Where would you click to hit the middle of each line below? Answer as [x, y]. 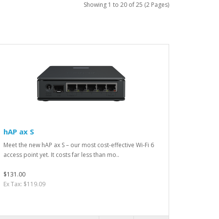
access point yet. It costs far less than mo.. [61, 155]
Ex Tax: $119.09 [24, 184]
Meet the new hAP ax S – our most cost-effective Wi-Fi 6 [79, 145]
